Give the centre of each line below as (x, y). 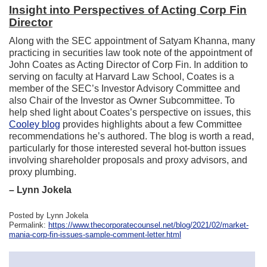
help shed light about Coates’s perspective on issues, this (130, 112)
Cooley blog (35, 124)
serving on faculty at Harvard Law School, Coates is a (122, 77)
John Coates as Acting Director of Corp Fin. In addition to (128, 65)
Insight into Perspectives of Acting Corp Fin (128, 10)
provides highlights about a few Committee (151, 124)
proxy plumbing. (43, 172)
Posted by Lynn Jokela (49, 215)
